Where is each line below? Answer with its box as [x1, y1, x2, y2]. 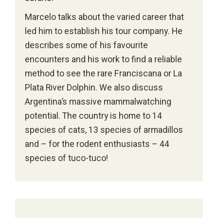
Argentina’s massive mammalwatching [25, 95, 172, 108]
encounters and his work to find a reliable [25, 53, 182, 66]
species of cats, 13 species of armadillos [25, 124, 183, 136]
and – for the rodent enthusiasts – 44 [25, 138, 170, 150]
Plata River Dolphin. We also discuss [25, 81, 163, 94]
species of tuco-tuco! [25, 152, 109, 164]
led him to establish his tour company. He [25, 25, 183, 37]
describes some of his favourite [25, 39, 148, 52]
